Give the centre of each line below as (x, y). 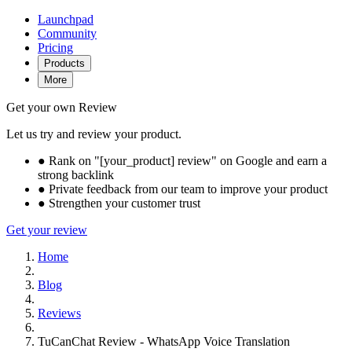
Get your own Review (62, 107)
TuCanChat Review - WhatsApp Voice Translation (164, 341)
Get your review (47, 230)
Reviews (59, 313)
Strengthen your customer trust (123, 203)
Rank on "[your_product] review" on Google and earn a (186, 161)
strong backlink (76, 175)
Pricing (55, 48)
